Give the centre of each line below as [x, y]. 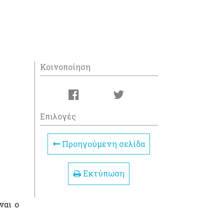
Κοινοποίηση [65, 67]
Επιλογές [58, 116]
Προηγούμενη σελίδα [102, 144]
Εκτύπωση [102, 173]
